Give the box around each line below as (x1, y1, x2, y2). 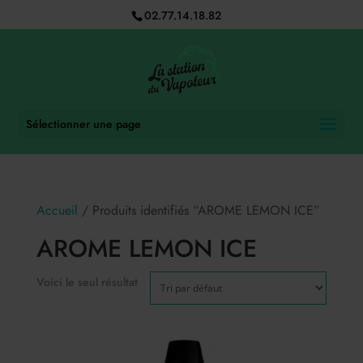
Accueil (36, 201, 78, 220)
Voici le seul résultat (36, 274, 138, 290)
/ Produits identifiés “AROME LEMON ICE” (77, 201, 320, 220)
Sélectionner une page (26, 116, 142, 132)
